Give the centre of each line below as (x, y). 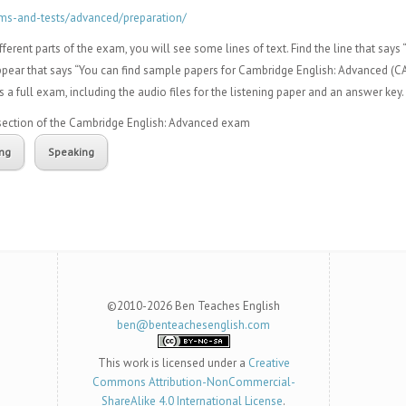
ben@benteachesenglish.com (193, 325)
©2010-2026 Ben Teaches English (193, 306)
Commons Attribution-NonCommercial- (193, 382)
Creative (269, 363)
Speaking (71, 152)
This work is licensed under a (173, 363)
